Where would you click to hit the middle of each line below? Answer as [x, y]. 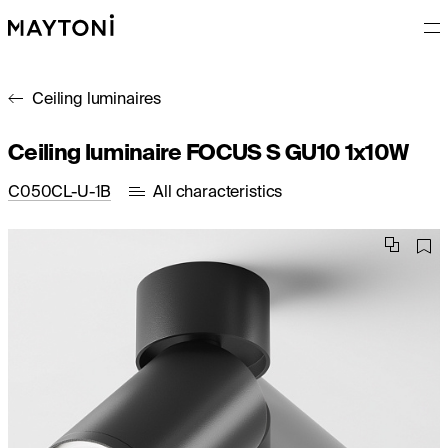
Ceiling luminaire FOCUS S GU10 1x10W [208, 151]
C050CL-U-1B [60, 191]
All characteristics [218, 191]
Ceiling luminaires [97, 98]
